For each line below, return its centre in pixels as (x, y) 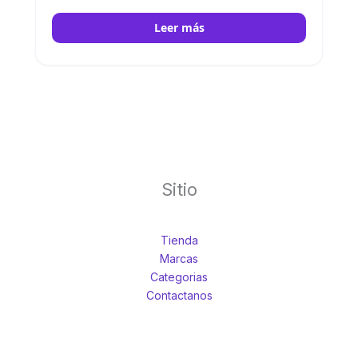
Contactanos (179, 295)
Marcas (179, 258)
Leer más (179, 28)
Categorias (179, 276)
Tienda (179, 240)
